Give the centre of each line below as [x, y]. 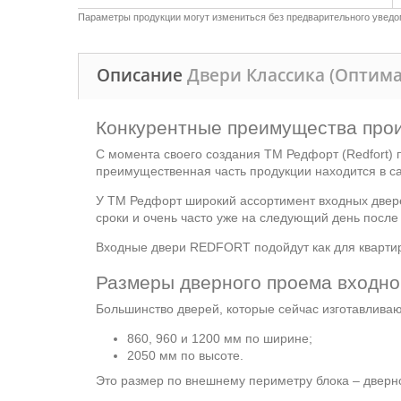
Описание [142, 75]
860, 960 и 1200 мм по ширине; [220, 338]
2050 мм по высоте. [185, 355]
